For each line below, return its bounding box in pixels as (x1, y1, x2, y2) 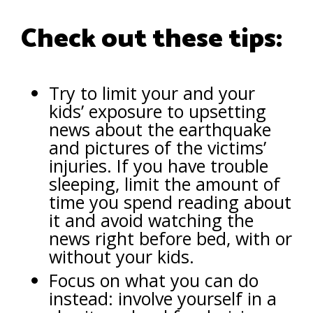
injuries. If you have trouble (49, 153, 268, 177)
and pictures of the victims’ (49, 135, 266, 159)
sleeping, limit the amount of (49, 171, 280, 196)
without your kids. (49, 244, 199, 268)
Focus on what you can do (49, 268, 259, 292)
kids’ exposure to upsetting (49, 99, 266, 123)
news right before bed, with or (49, 226, 292, 250)
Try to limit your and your (49, 80, 255, 105)
